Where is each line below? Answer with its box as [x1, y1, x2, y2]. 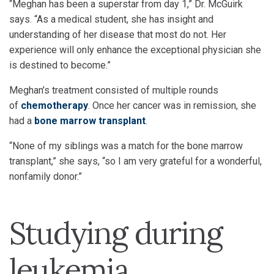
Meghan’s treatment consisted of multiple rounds [9, 84, 218, 96]
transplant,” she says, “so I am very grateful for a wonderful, [9, 155, 262, 167]
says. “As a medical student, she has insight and [9, 13, 213, 25]
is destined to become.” [9, 59, 111, 71]
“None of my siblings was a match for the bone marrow [9, 140, 243, 152]
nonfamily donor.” [9, 171, 82, 182]
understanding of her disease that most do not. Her [9, 29, 226, 40]
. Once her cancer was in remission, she [88, 100, 256, 111]
